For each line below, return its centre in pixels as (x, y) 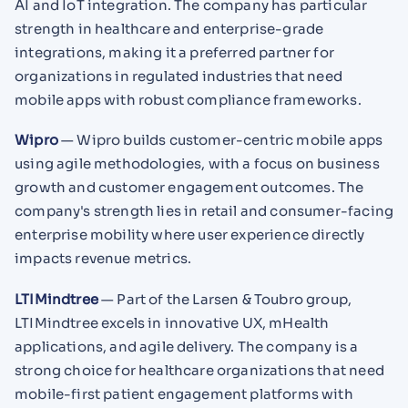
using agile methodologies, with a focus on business (197, 164)
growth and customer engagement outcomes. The (189, 188)
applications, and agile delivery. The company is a (187, 347)
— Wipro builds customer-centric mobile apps (220, 140)
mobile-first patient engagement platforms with (184, 394)
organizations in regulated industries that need (178, 76)
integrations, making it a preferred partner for (174, 52)
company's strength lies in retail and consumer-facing (204, 211)
